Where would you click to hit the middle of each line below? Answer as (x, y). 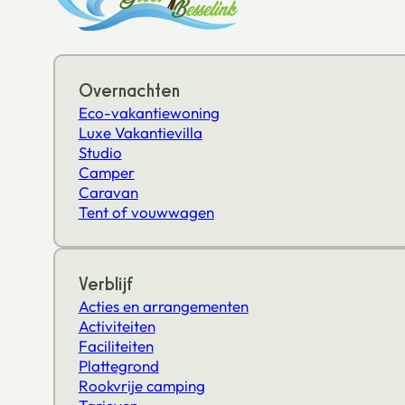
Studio (100, 153)
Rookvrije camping (141, 386)
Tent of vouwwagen (146, 212)
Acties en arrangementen (163, 306)
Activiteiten (117, 326)
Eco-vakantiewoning (149, 113)
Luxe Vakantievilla (140, 133)
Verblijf (105, 284)
